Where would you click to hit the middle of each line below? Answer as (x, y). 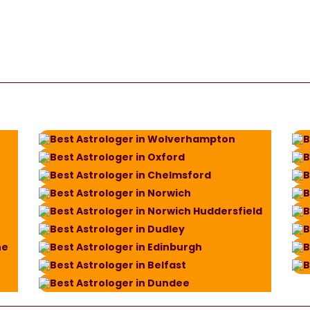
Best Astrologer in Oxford (117, 157)
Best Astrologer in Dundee (119, 283)
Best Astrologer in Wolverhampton (142, 139)
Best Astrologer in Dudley (117, 229)
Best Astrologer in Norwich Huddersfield (156, 211)
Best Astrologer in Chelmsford (130, 175)
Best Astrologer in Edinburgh (126, 247)
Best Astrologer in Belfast (118, 265)
